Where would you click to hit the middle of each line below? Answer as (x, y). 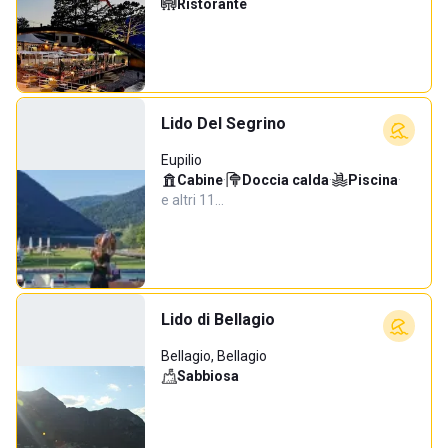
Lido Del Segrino (223, 123)
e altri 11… (192, 200)
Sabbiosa (208, 376)
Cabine (200, 180)
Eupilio (181, 160)
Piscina (373, 180)
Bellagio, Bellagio (214, 356)
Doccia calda (285, 180)
